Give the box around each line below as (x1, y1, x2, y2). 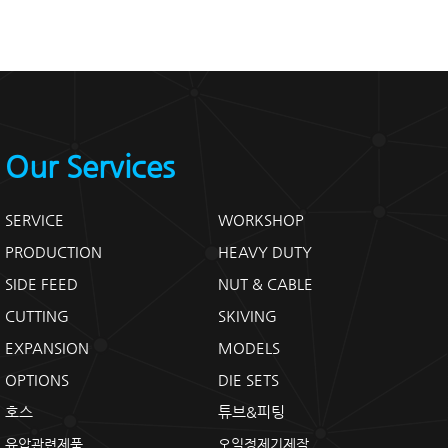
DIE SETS (218, 371, 280, 388)
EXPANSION (5, 339, 90, 356)
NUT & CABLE (218, 275, 314, 292)
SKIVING (218, 307, 278, 324)
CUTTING (5, 307, 70, 324)
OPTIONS (5, 371, 70, 388)
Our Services (5, 150, 176, 184)
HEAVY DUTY (218, 243, 313, 260)
